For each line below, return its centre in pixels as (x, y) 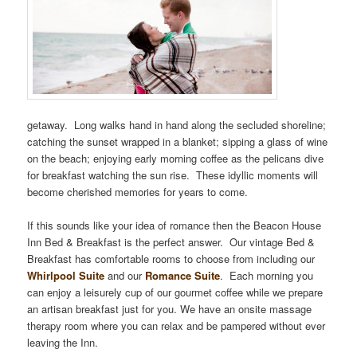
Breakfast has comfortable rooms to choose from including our (171, 259)
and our (124, 276)
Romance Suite (181, 276)
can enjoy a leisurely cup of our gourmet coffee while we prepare (175, 292)
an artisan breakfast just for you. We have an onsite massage (170, 309)
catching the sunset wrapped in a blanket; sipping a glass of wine (178, 142)
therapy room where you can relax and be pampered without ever (177, 326)
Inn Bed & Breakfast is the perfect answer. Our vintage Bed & (171, 242)
